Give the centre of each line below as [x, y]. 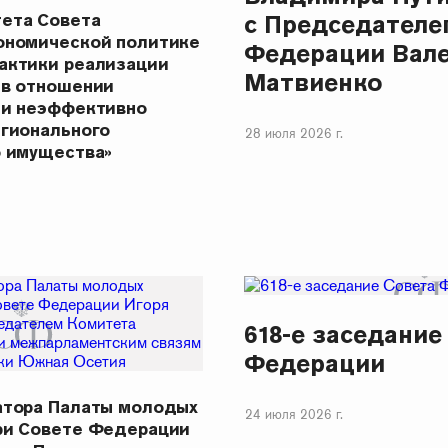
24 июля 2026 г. [293, 414]
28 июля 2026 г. [293, 133]
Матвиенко [313, 82]
